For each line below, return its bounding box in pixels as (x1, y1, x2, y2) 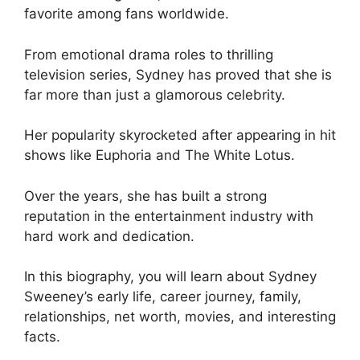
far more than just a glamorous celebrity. (24, 86, 285, 103)
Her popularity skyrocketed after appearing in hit (24, 127, 336, 144)
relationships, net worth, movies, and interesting (24, 309, 336, 325)
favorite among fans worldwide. (24, 6, 229, 22)
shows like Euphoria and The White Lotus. (24, 147, 295, 164)
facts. (24, 329, 60, 346)
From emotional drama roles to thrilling (24, 46, 273, 63)
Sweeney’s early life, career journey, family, (24, 288, 301, 305)
